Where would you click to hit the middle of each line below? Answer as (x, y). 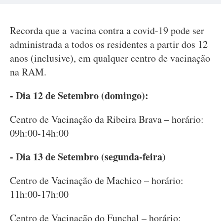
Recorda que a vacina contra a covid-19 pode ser (107, 30)
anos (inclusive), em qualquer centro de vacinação (110, 58)
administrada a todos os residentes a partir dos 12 (109, 44)
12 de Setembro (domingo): (91, 95)
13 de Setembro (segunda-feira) (99, 157)
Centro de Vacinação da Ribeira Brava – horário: (107, 119)
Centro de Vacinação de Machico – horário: (97, 180)
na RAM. (28, 72)
